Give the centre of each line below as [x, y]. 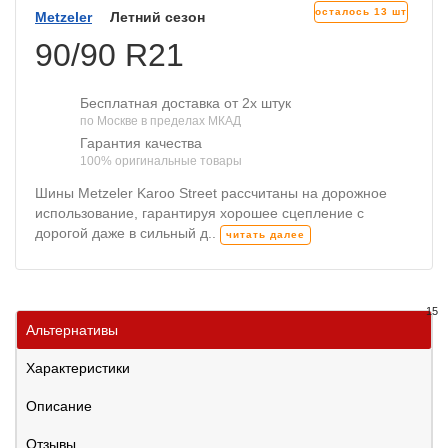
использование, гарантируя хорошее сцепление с [199, 213]
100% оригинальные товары [161, 161]
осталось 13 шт [361, 12]
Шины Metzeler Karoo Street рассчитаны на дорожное [211, 193]
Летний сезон [159, 17]
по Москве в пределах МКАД [160, 121]
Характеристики [78, 367]
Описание [59, 405]
